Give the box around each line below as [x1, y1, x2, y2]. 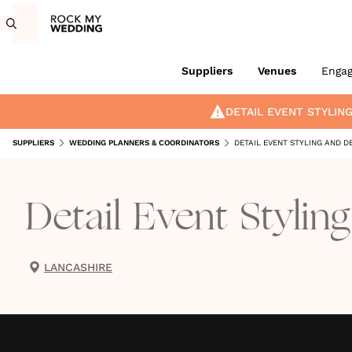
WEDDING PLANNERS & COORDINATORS [69, 138, 219, 147]
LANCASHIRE [44, 261, 112, 273]
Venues [257, 64, 296, 77]
